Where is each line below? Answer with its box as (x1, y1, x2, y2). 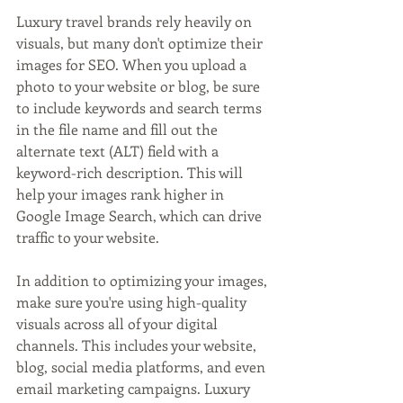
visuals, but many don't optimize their (16, 32, 266, 52)
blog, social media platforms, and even (16, 356, 269, 376)
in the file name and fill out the (16, 119, 221, 139)
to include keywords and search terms (16, 97, 265, 117)
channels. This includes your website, (16, 335, 260, 354)
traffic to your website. (16, 227, 159, 246)
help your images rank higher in (16, 184, 228, 203)
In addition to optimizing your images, (16, 270, 271, 290)
